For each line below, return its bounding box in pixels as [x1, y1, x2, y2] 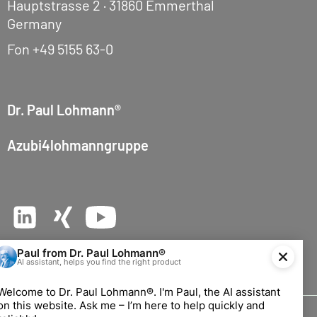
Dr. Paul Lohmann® [7, 100, 121, 118]
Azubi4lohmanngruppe [7, 136, 149, 154]
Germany [7, 14, 62, 32]
